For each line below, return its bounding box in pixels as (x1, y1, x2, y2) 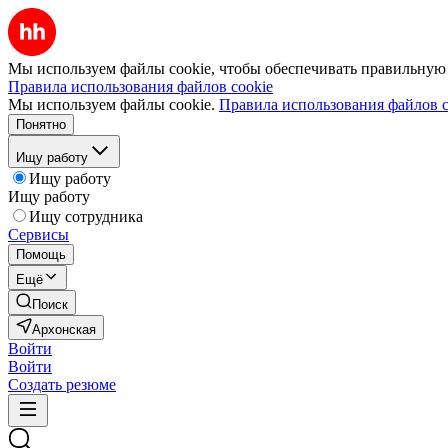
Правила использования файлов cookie (8, 78, 273, 95)
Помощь (16, 247, 66, 262)
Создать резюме (8, 376, 116, 393)
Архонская (32, 322, 96, 337)
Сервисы (8, 226, 69, 243)
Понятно (16, 117, 66, 132)
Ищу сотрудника (29, 208, 143, 225)
